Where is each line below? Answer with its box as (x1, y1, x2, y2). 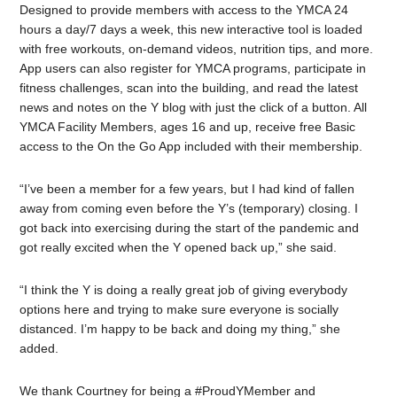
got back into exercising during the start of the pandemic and (19, 221, 360, 236)
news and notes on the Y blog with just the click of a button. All (19, 100, 368, 115)
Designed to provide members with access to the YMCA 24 (19, 3, 349, 18)
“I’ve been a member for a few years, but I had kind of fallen (19, 182, 355, 197)
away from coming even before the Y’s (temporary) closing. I (19, 201, 359, 216)
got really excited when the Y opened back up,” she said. (19, 240, 338, 255)
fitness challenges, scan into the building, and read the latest (19, 81, 359, 96)
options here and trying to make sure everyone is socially (19, 302, 339, 317)
